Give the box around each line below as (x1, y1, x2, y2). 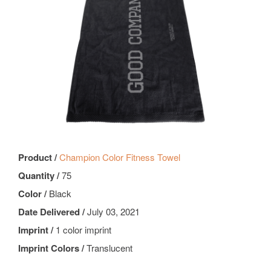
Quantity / (18, 169, 62, 183)
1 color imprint (56, 223, 111, 237)
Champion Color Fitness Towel (59, 151, 180, 164)
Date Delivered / (18, 205, 87, 219)
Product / (18, 151, 59, 165)
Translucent (87, 241, 132, 255)
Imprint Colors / (18, 241, 87, 255)
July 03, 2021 (87, 205, 140, 218)
